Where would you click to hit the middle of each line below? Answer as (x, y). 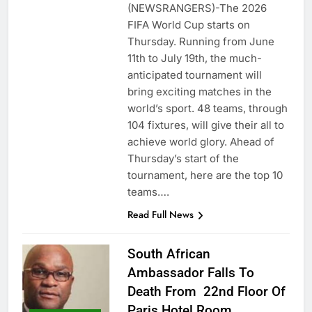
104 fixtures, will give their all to (205, 125)
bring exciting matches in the (199, 92)
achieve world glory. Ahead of (201, 142)
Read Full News (160, 215)
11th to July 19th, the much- (194, 58)
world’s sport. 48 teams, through (207, 109)
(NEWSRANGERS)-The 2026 (197, 8)
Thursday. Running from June (201, 42)
